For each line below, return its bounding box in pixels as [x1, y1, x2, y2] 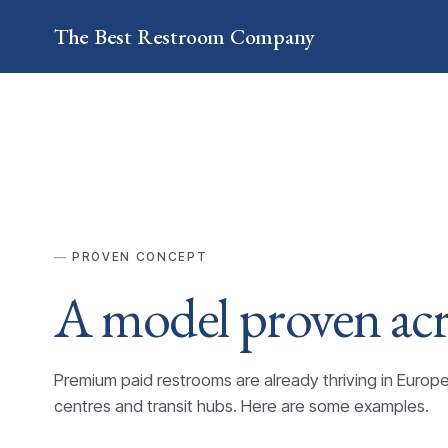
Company [225, 21, 315, 50]
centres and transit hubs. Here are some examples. [53, 395, 429, 416]
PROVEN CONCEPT [72, 250, 208, 265]
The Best [53, 21, 137, 50]
